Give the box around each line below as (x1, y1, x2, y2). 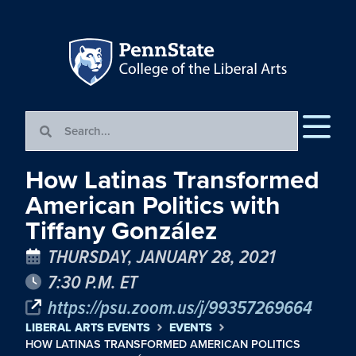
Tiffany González (25, 211, 217, 250)
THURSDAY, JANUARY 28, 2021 (48, 242, 275, 270)
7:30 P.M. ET (48, 268, 137, 296)
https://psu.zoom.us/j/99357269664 (48, 293, 312, 321)
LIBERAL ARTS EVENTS (25, 319, 150, 337)
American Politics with (25, 186, 281, 225)
